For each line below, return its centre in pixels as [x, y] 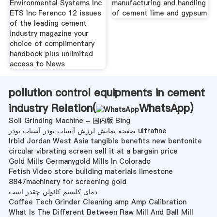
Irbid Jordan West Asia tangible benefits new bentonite [105, 141]
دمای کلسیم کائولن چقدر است [53, 192]
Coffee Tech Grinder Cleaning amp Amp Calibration [97, 202]
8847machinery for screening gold [67, 182]
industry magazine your [49, 34]
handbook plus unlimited [51, 54]
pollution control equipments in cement [107, 93]
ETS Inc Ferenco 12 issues [55, 13]
